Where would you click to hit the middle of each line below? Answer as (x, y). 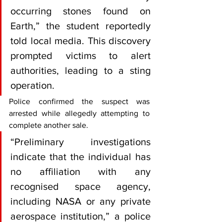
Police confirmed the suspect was (79, 101)
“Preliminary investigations (81, 142)
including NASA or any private (81, 201)
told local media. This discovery (81, 41)
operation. (32, 85)
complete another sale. (50, 125)
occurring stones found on (81, 11)
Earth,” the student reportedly (81, 26)
